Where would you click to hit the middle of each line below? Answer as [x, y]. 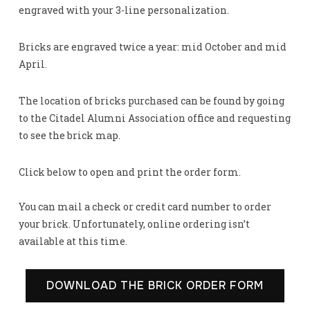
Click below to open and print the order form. [130, 172]
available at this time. [74, 241]
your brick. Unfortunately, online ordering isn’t [134, 224]
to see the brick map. [70, 136]
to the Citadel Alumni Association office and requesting [154, 118]
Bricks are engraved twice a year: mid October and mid [152, 47]
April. [33, 64]
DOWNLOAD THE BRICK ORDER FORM [155, 286]
